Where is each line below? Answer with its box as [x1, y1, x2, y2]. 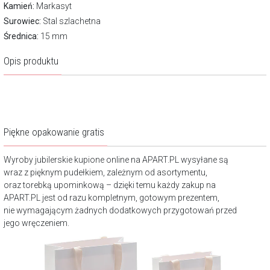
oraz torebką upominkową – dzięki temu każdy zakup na [4, 180, 216, 190]
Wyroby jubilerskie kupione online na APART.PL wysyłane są [4, 155, 228, 165]
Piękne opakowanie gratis [4, 126, 104, 138]
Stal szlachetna [41, 16, 101, 26]
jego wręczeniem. [4, 218, 69, 228]
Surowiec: [4, 16, 41, 26]
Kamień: [4, 1, 34, 11]
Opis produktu [4, 55, 58, 67]
